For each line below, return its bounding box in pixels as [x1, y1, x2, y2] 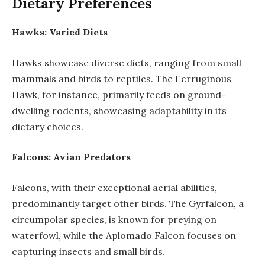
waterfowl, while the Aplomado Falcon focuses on [12, 229, 236, 241]
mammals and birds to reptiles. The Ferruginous [12, 72, 231, 85]
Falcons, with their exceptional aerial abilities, [12, 181, 217, 193]
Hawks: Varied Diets [12, 25, 108, 38]
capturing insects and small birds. [12, 245, 165, 257]
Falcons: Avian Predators [12, 151, 131, 163]
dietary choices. [12, 120, 83, 132]
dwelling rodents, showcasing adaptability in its [12, 104, 227, 117]
